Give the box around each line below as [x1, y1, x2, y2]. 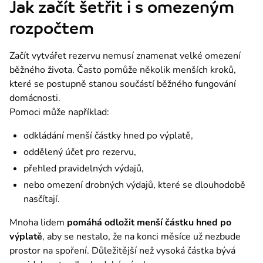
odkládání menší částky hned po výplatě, [23, 129, 193, 142]
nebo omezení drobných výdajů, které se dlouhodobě [23, 178, 245, 191]
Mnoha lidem [9, 215, 67, 229]
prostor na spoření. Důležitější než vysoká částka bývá [9, 244, 235, 257]
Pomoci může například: [9, 105, 109, 119]
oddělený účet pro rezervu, [23, 145, 136, 159]
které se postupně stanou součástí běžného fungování [9, 77, 236, 90]
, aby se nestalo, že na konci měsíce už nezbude [42, 230, 241, 243]
